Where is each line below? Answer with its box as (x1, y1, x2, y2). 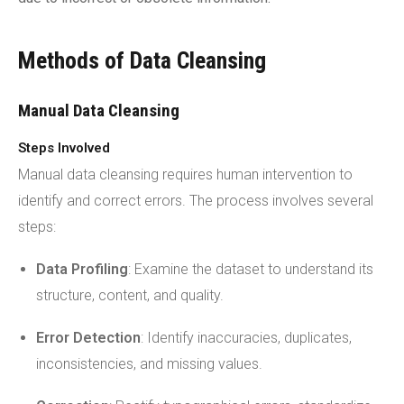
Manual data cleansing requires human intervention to (18, 166, 353, 183)
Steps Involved (18, 140, 110, 156)
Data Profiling (36, 261, 128, 278)
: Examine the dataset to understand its (128, 261, 373, 278)
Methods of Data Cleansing (18, 47, 266, 74)
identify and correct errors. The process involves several (18, 192, 373, 209)
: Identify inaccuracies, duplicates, (141, 329, 352, 346)
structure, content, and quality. (36, 287, 224, 304)
